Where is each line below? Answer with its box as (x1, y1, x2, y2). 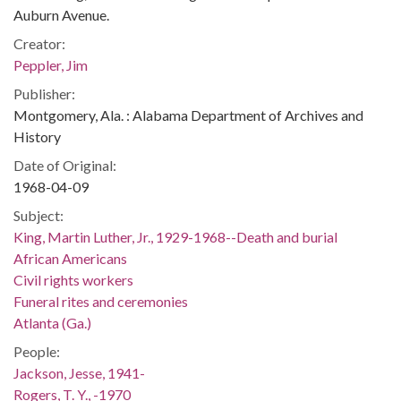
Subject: (13, 206, 64, 224)
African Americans (13, 249, 127, 267)
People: (13, 342, 60, 360)
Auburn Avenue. (13, 5, 109, 23)
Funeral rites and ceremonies (13, 292, 188, 310)
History (13, 127, 61, 145)
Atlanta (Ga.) (13, 313, 91, 331)
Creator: (13, 34, 65, 52)
